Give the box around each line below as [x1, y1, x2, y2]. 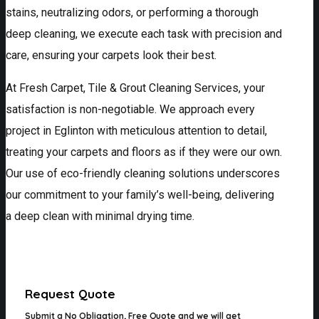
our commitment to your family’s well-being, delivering [6, 188, 274, 202]
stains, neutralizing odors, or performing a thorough [6, 6, 258, 20]
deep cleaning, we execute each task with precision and [6, 27, 282, 41]
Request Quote [25, 286, 116, 302]
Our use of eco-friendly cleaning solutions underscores [6, 167, 280, 181]
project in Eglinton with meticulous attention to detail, [6, 124, 267, 138]
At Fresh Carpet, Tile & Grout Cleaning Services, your [6, 81, 265, 95]
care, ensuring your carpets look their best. [6, 48, 216, 63]
